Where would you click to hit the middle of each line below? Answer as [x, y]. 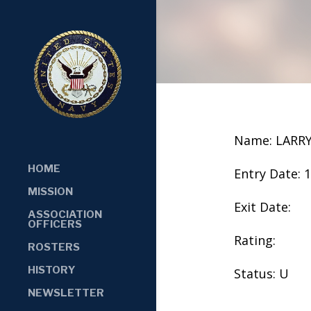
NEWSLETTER [66, 293]
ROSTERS [54, 247]
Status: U [261, 273]
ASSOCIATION [65, 214]
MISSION [50, 191]
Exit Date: [262, 207]
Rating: [254, 240]
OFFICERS [55, 224]
